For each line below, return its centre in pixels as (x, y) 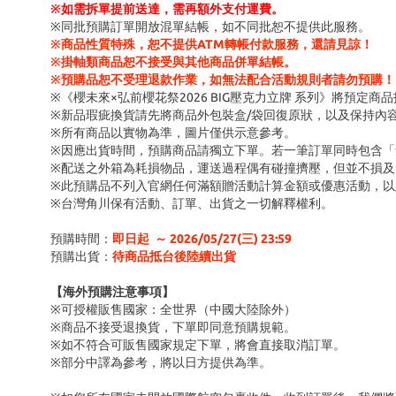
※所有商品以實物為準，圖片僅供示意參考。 (173, 133)
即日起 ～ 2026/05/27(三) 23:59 (202, 239)
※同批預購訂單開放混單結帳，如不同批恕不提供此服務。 (210, 27)
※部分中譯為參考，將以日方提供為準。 (161, 362)
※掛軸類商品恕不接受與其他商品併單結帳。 (173, 62)
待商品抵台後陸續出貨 (174, 256)
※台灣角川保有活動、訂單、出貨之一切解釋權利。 (192, 203)
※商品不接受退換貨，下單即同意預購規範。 (173, 327)
